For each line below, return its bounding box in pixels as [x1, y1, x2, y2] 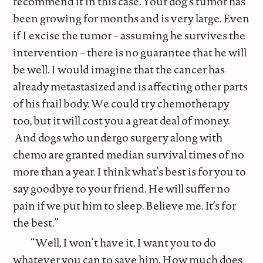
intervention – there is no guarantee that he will [13, 44, 247, 60]
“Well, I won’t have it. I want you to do [31, 235, 217, 251]
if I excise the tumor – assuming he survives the [13, 27, 246, 43]
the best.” [13, 214, 59, 230]
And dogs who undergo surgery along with [13, 129, 223, 145]
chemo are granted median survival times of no [13, 146, 245, 162]
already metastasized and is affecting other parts [13, 78, 248, 94]
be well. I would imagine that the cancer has [13, 61, 225, 77]
